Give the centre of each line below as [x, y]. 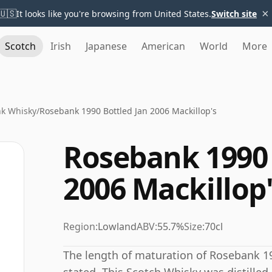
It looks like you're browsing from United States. [114, 13]
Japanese [106, 46]
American [163, 46]
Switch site [234, 13]
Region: [80, 226]
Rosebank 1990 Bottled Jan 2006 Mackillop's [128, 111]
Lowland [117, 226]
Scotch [20, 46]
